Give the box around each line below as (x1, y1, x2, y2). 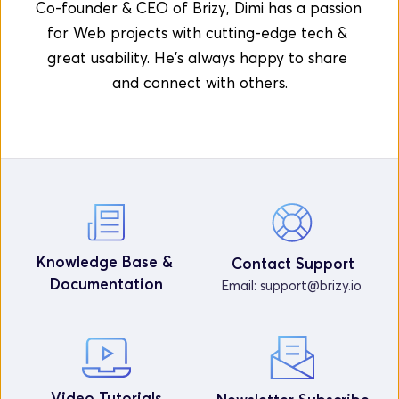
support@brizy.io (259, 277, 362, 294)
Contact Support (231, 254, 354, 273)
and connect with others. (111, 72, 288, 92)
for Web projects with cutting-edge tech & (47, 22, 347, 42)
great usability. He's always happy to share (47, 47, 347, 67)
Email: (220, 277, 260, 294)
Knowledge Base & (36, 251, 173, 271)
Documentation (50, 273, 163, 293)
